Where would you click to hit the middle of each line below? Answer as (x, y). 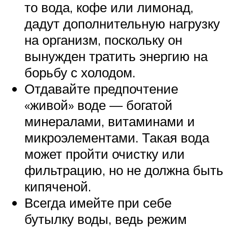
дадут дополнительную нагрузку (122, 24)
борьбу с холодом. (80, 73)
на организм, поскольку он (103, 40)
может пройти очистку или (105, 154)
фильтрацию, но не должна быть (124, 170)
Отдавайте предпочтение (101, 89)
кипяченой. (58, 187)
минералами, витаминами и (110, 121)
